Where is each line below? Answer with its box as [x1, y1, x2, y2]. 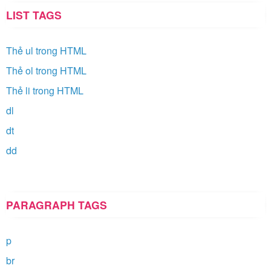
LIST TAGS [6, 7, 62, 23]
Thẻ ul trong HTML [6, 44, 87, 58]
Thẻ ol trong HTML [6, 64, 87, 78]
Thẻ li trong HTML [6, 83, 83, 98]
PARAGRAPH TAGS [6, 197, 107, 213]
